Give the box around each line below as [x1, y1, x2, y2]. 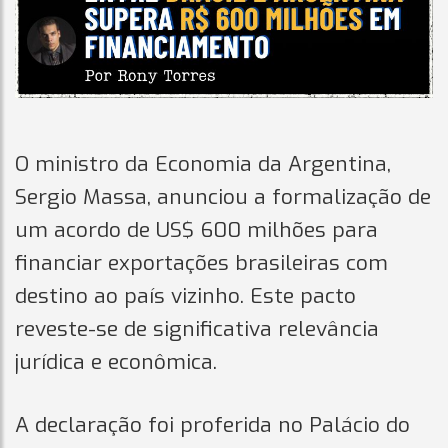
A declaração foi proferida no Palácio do [15, 411, 410, 439]
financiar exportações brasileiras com [15, 249, 388, 277]
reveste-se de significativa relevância [15, 315, 379, 343]
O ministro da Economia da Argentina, [15, 150, 391, 178]
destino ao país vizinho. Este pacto [15, 282, 356, 310]
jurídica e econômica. [15, 348, 217, 376]
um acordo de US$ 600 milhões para [15, 216, 378, 244]
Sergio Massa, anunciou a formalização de [15, 183, 431, 211]
